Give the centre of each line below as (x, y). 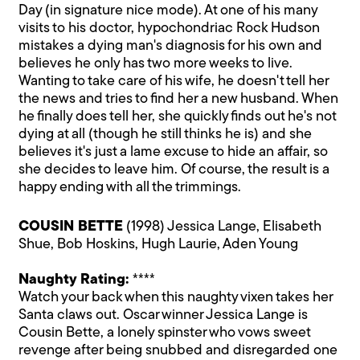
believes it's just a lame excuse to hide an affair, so (174, 152)
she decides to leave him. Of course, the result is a (174, 170)
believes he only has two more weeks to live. (156, 63)
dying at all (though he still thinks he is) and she (166, 134)
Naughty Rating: (76, 280)
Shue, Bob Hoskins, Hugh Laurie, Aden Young (159, 244)
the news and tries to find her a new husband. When (179, 99)
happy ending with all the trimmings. (130, 187)
